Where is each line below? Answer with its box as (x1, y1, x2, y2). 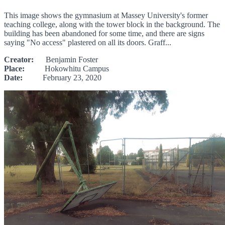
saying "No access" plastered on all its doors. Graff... (4, 38, 171, 47)
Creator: (4, 55, 34, 64)
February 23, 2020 (23, 73, 101, 82)
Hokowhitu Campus (25, 64, 109, 73)
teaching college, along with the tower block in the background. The (4, 20, 220, 29)
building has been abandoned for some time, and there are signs (4, 29, 204, 38)
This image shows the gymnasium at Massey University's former (4, 11, 208, 20)
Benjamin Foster (34, 55, 98, 64)
